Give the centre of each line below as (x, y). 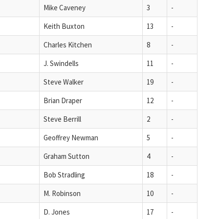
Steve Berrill (62, 119)
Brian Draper (63, 100)
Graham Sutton (66, 156)
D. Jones (57, 212)
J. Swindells (61, 63)
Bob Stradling (64, 175)
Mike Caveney (65, 7)
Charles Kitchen (68, 44)
